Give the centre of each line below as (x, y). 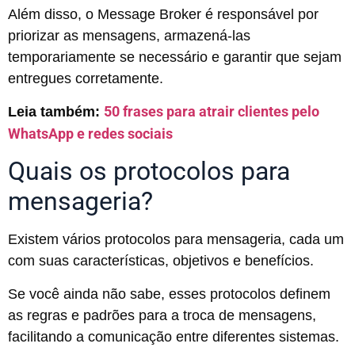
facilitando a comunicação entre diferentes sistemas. (174, 336)
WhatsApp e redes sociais (90, 133)
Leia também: (56, 111)
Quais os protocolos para (149, 172)
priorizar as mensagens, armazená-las (129, 35)
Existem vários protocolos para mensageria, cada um (176, 240)
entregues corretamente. (86, 78)
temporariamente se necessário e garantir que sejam (175, 57)
